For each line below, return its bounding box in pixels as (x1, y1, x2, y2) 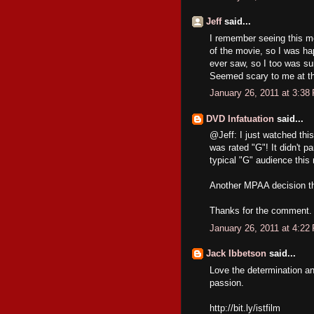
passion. (210, 277, 244, 288)
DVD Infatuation (206, 113, 274, 124)
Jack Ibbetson (206, 248, 266, 259)
